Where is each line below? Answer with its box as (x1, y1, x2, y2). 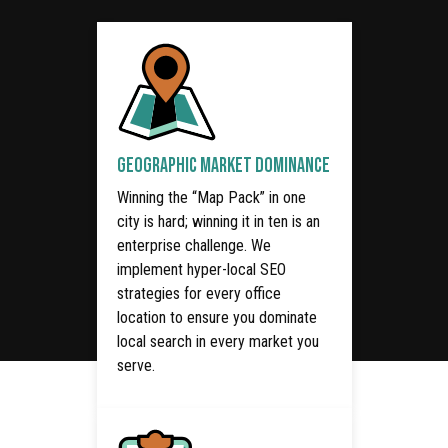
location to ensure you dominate (116, 308, 317, 328)
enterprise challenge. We (116, 236, 271, 256)
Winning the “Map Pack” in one (116, 188, 306, 208)
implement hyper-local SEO (116, 260, 286, 280)
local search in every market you (116, 332, 319, 352)
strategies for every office (116, 284, 281, 304)
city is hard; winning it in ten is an (116, 212, 320, 232)
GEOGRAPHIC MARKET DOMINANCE (116, 152, 330, 177)
